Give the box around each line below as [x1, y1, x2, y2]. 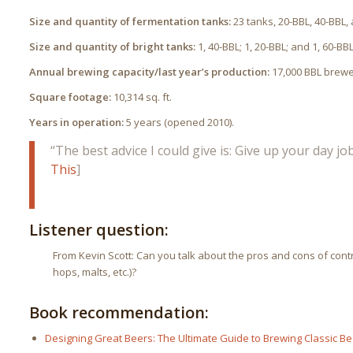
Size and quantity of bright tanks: [29, 39, 196, 54]
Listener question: [29, 219, 169, 241]
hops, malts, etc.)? [53, 265, 137, 280]
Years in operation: [29, 114, 124, 129]
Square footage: [29, 89, 112, 104]
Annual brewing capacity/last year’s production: [29, 64, 270, 79]
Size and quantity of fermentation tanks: [29, 13, 232, 28]
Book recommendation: [29, 302, 210, 324]
